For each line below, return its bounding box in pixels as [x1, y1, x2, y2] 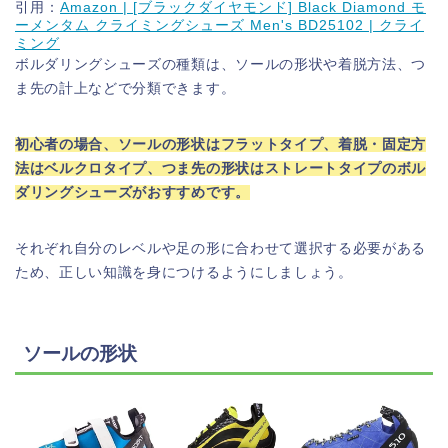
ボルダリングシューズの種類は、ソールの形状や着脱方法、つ [15, 57, 427, 73]
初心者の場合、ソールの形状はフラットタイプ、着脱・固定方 [15, 137, 427, 153]
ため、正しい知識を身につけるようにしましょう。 [15, 265, 353, 281]
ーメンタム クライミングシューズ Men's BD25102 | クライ [15, 18, 424, 34]
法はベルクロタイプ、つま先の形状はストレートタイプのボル [15, 161, 427, 177]
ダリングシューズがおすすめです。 [15, 185, 250, 201]
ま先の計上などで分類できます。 [15, 81, 236, 97]
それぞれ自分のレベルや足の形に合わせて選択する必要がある [15, 241, 427, 257]
